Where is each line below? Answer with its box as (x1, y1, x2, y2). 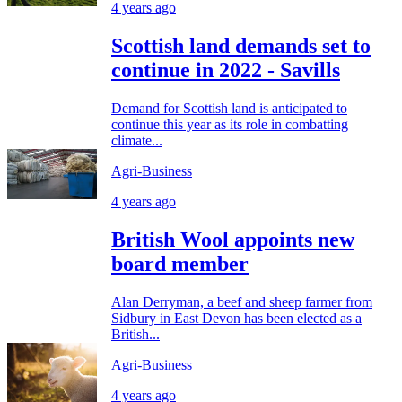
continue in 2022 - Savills (111, 58, 340, 83)
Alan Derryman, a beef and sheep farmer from (111, 293, 372, 310)
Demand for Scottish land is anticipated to (111, 100, 347, 117)
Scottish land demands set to (111, 34, 371, 58)
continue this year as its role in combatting (111, 117, 348, 133)
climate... (111, 133, 162, 149)
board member (111, 252, 249, 275)
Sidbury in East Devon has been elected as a (111, 310, 362, 326)
